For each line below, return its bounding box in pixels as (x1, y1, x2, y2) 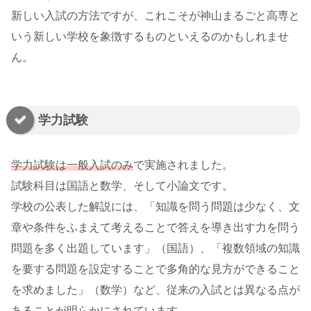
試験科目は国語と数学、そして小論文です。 (11, 179, 233, 192)
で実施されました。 (133, 158, 233, 171)
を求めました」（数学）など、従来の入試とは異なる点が (11, 283, 300, 296)
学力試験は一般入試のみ (11, 158, 133, 171)
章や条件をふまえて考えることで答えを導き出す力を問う (11, 221, 300, 233)
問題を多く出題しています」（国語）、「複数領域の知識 (11, 242, 300, 254)
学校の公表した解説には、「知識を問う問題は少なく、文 (11, 200, 300, 212)
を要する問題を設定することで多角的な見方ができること (11, 262, 300, 275)
